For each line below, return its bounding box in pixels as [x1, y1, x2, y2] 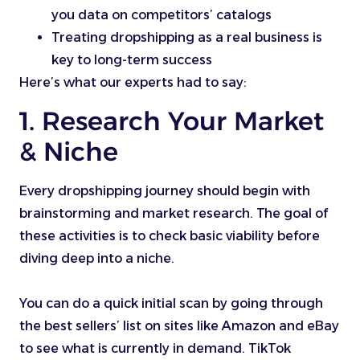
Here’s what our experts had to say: [19, 75, 247, 91]
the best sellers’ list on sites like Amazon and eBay [19, 317, 339, 333]
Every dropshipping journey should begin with [19, 182, 310, 198]
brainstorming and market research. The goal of [19, 205, 328, 221]
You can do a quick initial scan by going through [19, 295, 323, 311]
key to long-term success [51, 52, 219, 68]
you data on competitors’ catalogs [51, 7, 272, 23]
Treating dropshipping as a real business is [51, 30, 322, 46]
